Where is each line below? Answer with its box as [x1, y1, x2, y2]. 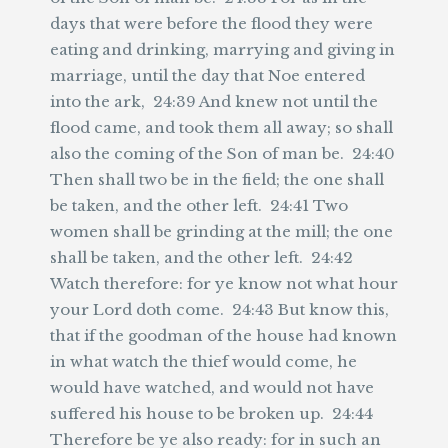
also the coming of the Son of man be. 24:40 [50, 144, 395, 163]
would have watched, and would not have [50, 378, 374, 397]
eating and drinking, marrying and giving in [50, 40, 395, 59]
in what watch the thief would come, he [50, 352, 357, 371]
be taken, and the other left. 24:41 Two [50, 196, 348, 215]
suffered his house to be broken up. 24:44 [50, 404, 373, 423]
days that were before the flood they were [50, 14, 373, 33]
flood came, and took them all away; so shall [50, 118, 393, 137]
